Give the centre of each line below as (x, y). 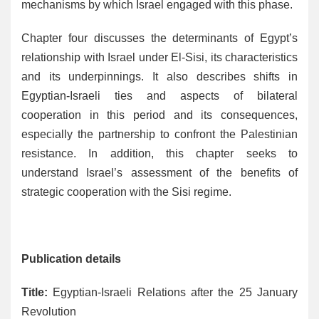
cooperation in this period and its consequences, (159, 115)
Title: (35, 292)
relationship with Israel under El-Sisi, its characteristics (159, 57)
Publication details (71, 258)
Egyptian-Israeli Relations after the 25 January (173, 292)
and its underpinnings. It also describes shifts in (159, 76)
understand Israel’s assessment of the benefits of (159, 172)
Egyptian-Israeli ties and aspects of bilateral (159, 95)
